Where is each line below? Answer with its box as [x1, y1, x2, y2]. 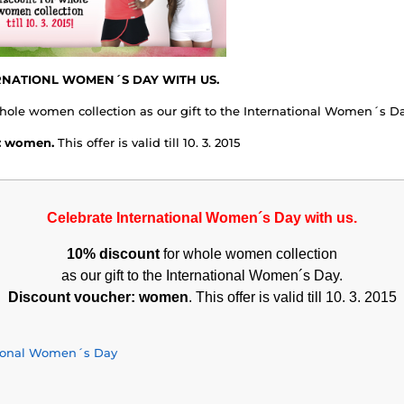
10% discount [67, 245, 160, 262]
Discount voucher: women [7, 289, 188, 305]
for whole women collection [160, 245, 337, 262]
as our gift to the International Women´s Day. [61, 267, 343, 283]
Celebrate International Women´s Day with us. [47, 209, 357, 225]
